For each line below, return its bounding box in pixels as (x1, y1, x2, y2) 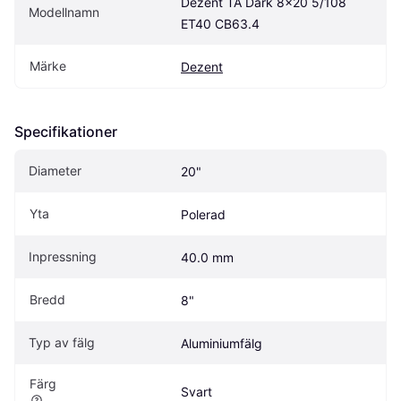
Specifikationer (14, 122, 117, 141)
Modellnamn (29, 4, 99, 20)
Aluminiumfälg (181, 335, 262, 351)
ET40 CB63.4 (181, 15, 260, 31)
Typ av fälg (29, 334, 95, 350)
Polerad (181, 206, 226, 222)
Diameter (29, 162, 81, 178)
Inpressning (29, 248, 97, 264)
